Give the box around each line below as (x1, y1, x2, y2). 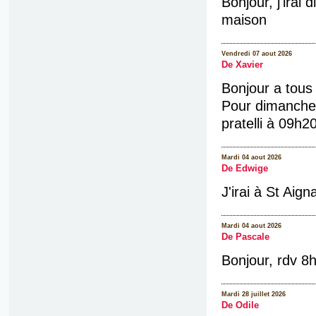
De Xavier (221, 59, 263, 70)
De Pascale (221, 232, 269, 243)
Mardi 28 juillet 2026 (221, 291, 286, 298)
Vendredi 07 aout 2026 (221, 49, 292, 57)
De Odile (221, 300, 259, 311)
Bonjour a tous (221, 80, 312, 96)
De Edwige (221, 163, 268, 174)
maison (221, 11, 267, 28)
